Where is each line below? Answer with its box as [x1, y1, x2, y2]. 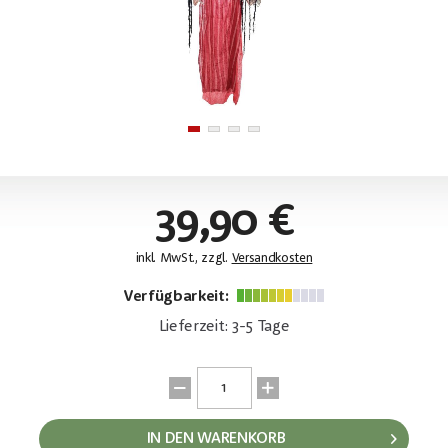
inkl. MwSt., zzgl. [135, 251, 232, 265]
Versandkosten [231, 251, 313, 265]
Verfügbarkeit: [122, 288, 233, 305]
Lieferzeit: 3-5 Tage [158, 318, 290, 335]
